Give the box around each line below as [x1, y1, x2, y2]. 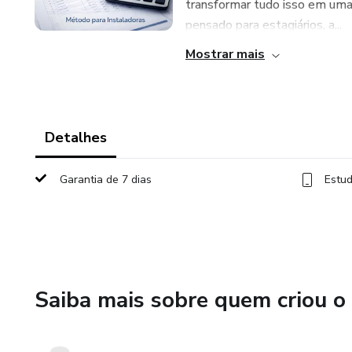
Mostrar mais [185, 46, 265, 63]
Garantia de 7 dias [60, 172, 152, 187]
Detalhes [45, 128, 107, 147]
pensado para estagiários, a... [185, 16, 342, 34]
